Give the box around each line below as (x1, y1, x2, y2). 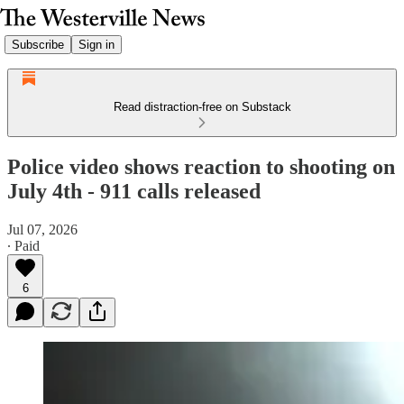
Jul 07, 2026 (7, 221, 78, 237)
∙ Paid (7, 237, 40, 253)
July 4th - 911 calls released (7, 179, 261, 203)
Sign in (78, 37, 115, 51)
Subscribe (12, 37, 64, 51)
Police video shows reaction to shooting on (7, 154, 395, 179)
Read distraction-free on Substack (113, 100, 291, 114)
